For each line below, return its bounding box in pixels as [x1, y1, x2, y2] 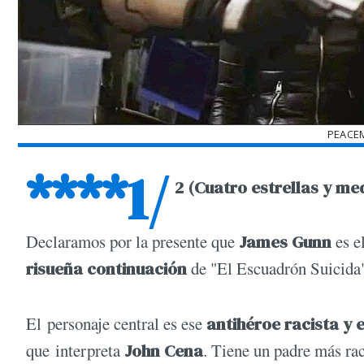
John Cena [124, 338, 203, 362]
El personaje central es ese [26, 311, 206, 335]
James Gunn [239, 230, 331, 254]
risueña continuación [26, 257, 191, 281]
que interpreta [26, 338, 124, 362]
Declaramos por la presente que [26, 230, 239, 253]
